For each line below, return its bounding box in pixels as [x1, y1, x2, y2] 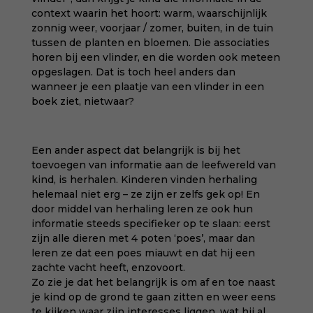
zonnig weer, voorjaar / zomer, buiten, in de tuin [31, 22, 273, 34]
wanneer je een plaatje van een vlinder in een [31, 80, 264, 93]
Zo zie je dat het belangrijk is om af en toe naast [31, 276, 275, 289]
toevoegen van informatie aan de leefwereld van [31, 159, 276, 171]
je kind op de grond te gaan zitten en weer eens [31, 291, 276, 303]
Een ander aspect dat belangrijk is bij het [31, 144, 240, 156]
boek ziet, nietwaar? [31, 95, 134, 108]
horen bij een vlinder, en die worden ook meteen [31, 51, 280, 64]
